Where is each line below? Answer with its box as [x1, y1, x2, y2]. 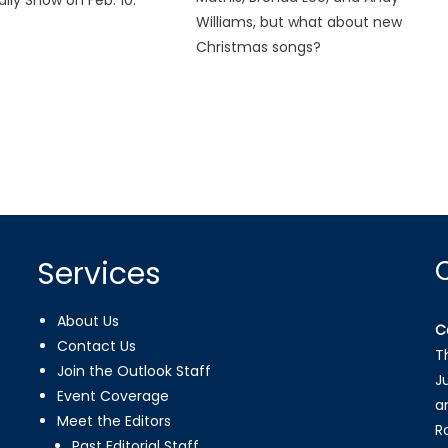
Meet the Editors [57, 410, 172, 431]
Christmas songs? [196, 36, 322, 57]
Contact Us [57, 335, 137, 356]
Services [37, 252, 162, 295]
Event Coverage [57, 385, 170, 406]
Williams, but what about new [196, 11, 403, 32]
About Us [57, 310, 120, 331]
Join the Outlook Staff [57, 360, 212, 381]
